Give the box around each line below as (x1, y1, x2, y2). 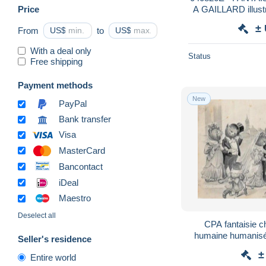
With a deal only (30, 45, 91, 56)
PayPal (59, 99, 87, 109)
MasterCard (59, 145, 105, 156)
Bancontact (59, 161, 103, 172)
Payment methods (18, 80, 93, 90)
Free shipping (30, 56, 83, 66)
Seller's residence (18, 234, 91, 245)
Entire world (30, 252, 76, 263)
